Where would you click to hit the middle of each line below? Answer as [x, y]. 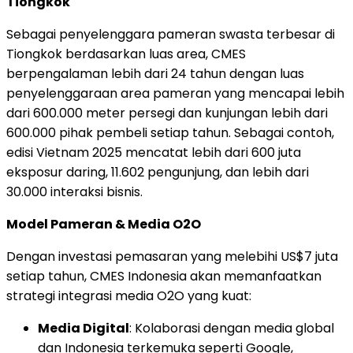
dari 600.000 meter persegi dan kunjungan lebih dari [167, 113]
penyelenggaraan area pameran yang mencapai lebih [175, 93]
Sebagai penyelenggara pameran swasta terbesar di [171, 34]
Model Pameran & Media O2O [104, 224]
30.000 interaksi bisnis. [74, 191]
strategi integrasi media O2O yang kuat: [129, 295]
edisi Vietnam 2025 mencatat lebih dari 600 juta [154, 152]
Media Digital [84, 328]
